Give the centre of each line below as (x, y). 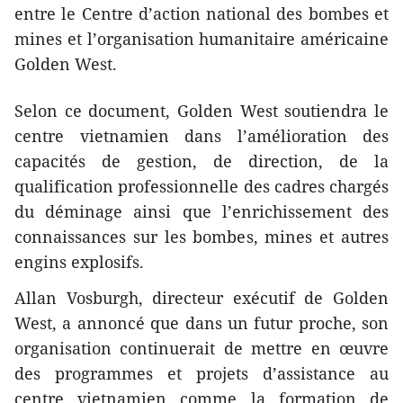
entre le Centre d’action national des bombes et (201, 14)
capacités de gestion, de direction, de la (201, 161)
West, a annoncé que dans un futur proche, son (201, 323)
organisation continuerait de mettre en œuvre (201, 349)
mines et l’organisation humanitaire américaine (201, 39)
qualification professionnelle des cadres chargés (201, 187)
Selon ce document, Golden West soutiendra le (201, 111)
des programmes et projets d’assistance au (201, 374)
